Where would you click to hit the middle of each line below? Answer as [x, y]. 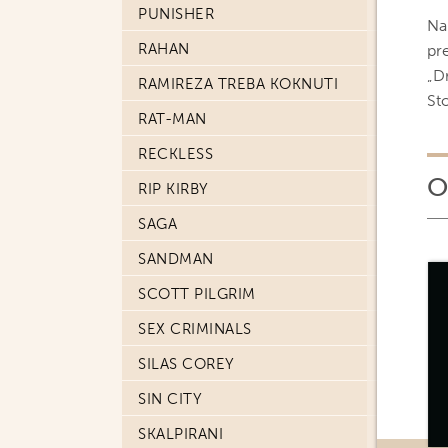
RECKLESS [175, 154]
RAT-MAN [172, 119]
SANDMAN [176, 259]
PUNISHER [176, 14]
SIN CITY [170, 399]
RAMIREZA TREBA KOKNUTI [238, 84]
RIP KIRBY [173, 189]
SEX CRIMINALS [195, 329]
